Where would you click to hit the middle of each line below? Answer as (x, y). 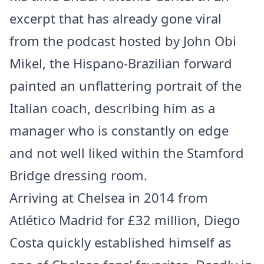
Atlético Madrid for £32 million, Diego (125, 220)
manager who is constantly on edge (119, 130)
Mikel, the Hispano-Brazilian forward (121, 63)
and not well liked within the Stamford (127, 153)
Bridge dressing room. (78, 175)
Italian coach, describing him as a (112, 108)
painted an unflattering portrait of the (126, 85)
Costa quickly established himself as (121, 242)
